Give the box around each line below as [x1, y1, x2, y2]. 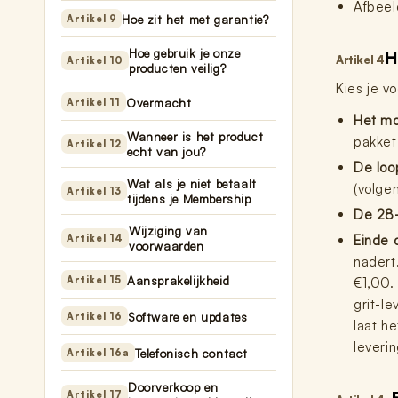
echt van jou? [127, 144, 206, 159]
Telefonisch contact [134, 345, 249, 361]
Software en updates [128, 308, 248, 324]
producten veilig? [129, 60, 227, 76]
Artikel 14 [67, 231, 123, 244]
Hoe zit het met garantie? [122, 11, 269, 27]
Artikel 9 [67, 12, 117, 25]
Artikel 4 [336, 52, 385, 67]
